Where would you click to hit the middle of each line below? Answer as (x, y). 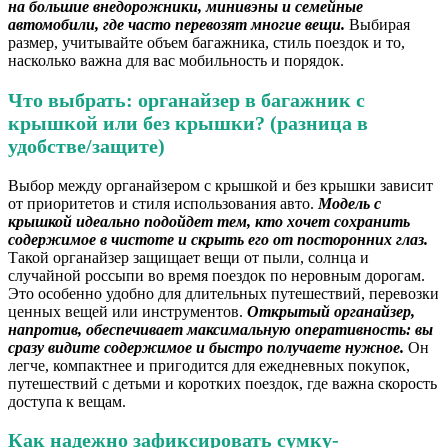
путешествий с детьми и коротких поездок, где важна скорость (222, 383)
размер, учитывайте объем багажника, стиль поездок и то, (206, 43)
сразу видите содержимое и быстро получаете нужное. (206, 347)
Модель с (349, 203)
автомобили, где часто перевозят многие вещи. (176, 25)
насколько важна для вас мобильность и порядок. (176, 61)
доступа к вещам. (67, 401)
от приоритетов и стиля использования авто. (163, 203)
